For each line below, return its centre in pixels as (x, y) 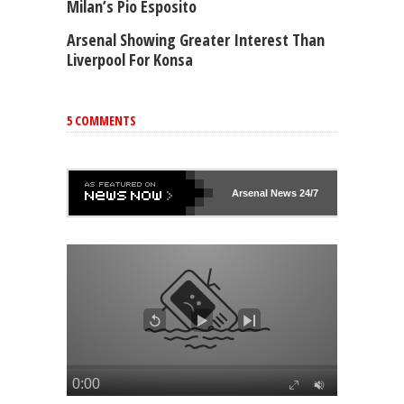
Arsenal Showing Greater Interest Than (196, 40)
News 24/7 (293, 193)
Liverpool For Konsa (130, 60)
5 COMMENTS (101, 121)
